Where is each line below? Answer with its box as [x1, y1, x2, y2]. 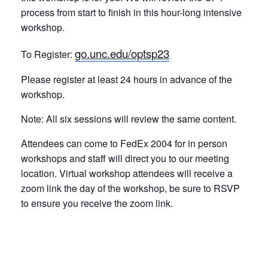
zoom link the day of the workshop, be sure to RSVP [21, 181, 240, 195]
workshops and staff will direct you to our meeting [21, 151, 229, 165]
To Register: [21, 47, 75, 61]
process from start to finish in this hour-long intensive [21, 5, 242, 19]
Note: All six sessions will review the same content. [21, 112, 236, 126]
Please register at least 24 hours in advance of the [21, 72, 232, 86]
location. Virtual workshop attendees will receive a [21, 166, 233, 180]
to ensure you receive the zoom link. [21, 196, 173, 210]
